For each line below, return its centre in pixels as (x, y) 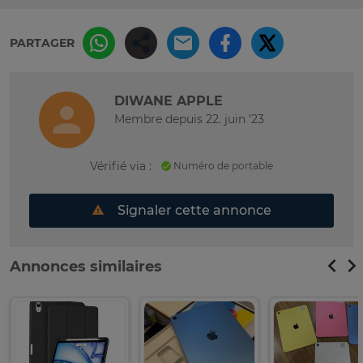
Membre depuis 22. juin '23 (189, 120)
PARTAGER (42, 43)
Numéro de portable (222, 165)
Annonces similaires (86, 266)
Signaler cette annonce (193, 210)
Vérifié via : (121, 166)
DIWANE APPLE (169, 101)
